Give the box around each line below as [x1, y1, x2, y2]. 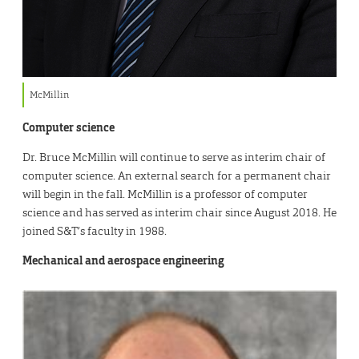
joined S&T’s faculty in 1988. [22, 223, 167, 238]
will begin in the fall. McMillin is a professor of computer [22, 186, 308, 201]
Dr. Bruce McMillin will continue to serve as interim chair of [22, 149, 325, 164]
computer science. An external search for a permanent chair [22, 167, 331, 183]
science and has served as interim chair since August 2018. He [22, 204, 337, 220]
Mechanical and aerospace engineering [22, 252, 224, 268]
